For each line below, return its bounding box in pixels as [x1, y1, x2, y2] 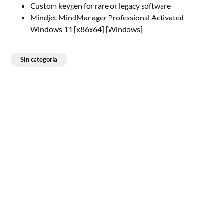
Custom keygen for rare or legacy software [30, 1, 171, 10]
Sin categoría [20, 55, 58, 63]
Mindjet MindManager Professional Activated [30, 13, 184, 22]
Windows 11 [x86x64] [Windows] [30, 24, 143, 34]
